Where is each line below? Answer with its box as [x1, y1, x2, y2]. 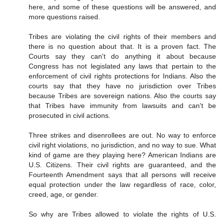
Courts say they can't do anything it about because [29, 52, 216, 60]
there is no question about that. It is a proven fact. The [29, 42, 216, 50]
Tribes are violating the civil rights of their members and [29, 32, 216, 40]
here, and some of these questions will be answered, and [29, 2, 216, 11]
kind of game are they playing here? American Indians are [29, 150, 216, 159]
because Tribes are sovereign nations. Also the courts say [29, 91, 216, 100]
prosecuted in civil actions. [29, 111, 110, 119]
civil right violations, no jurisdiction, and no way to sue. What [29, 141, 216, 149]
